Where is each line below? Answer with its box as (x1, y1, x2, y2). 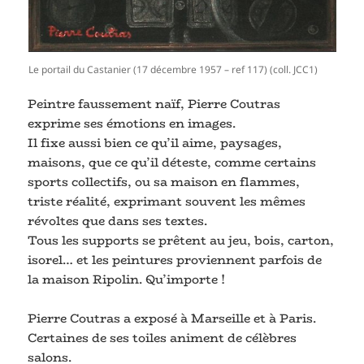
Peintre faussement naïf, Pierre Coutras (28, 94, 281, 114)
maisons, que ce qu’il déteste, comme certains (28, 153, 317, 172)
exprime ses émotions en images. (28, 114, 236, 133)
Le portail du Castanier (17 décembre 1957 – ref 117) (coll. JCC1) (28, 63, 318, 77)
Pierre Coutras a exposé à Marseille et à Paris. (28, 309, 317, 328)
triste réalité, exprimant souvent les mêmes (28, 192, 306, 211)
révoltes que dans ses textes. (28, 211, 208, 231)
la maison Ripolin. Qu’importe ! (28, 270, 226, 289)
